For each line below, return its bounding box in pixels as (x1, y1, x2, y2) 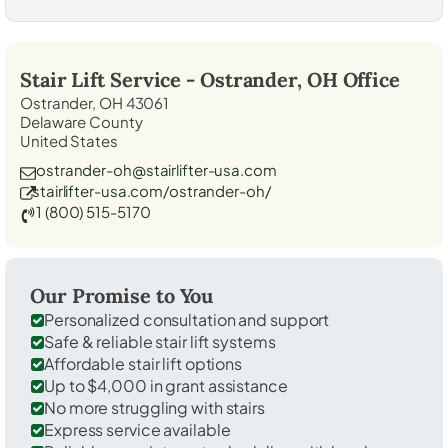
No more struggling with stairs (44, 396, 265, 418)
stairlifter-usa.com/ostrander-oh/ (32, 180, 271, 200)
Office (337, 66, 400, 92)
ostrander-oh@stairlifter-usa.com (36, 159, 277, 179)
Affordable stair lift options (44, 352, 243, 374)
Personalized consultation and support (44, 308, 330, 330)
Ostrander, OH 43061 (20, 92, 170, 112)
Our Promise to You (30, 282, 214, 308)
